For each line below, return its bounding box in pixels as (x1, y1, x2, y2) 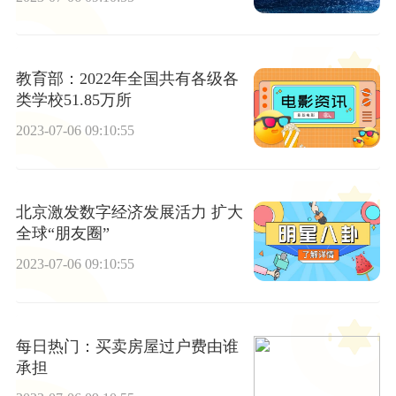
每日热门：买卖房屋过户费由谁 (15, 337, 239, 355)
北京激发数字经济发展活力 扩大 (15, 203, 243, 222)
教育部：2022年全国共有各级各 (15, 70, 239, 88)
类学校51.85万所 (15, 91, 132, 110)
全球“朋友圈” (15, 225, 110, 243)
